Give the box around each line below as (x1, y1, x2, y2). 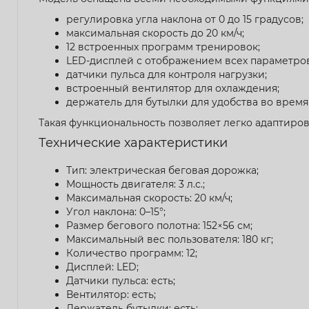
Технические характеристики (39, 134, 228, 150)
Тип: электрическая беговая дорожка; (66, 163, 259, 177)
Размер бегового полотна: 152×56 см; (66, 219, 252, 232)
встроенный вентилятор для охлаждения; (66, 81, 279, 94)
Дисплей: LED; (66, 260, 139, 273)
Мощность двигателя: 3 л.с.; (66, 177, 205, 190)
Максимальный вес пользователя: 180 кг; (66, 232, 273, 246)
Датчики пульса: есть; (66, 274, 175, 287)
